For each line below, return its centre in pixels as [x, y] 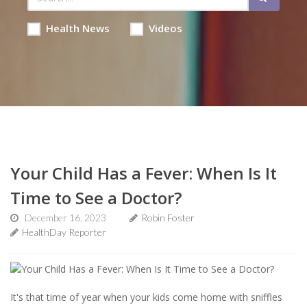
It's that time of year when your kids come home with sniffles [146, 297]
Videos [165, 28]
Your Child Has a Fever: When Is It [144, 173]
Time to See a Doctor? [96, 198]
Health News [77, 28]
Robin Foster [168, 218]
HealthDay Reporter [64, 232]
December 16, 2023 [65, 218]
